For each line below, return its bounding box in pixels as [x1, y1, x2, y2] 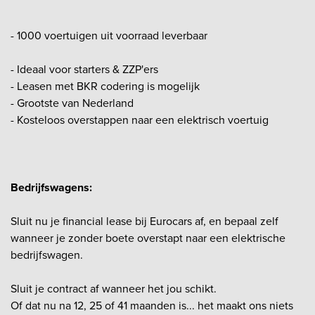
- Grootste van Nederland [11, 94, 134, 111]
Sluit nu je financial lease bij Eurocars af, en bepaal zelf [11, 212, 278, 229]
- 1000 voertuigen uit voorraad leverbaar [11, 27, 207, 44]
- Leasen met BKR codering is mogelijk [11, 77, 200, 94]
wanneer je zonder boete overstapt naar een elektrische [11, 229, 285, 246]
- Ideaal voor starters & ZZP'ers [11, 60, 158, 77]
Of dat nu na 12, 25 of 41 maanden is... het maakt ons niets [11, 297, 293, 314]
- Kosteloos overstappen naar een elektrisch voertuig [11, 111, 269, 128]
